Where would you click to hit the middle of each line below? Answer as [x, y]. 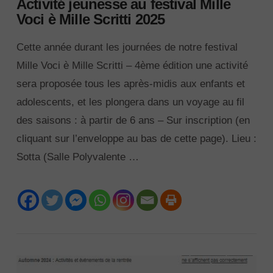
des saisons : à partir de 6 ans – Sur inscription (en [133, 120]
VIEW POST [136, 212]
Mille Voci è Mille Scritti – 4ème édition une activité [132, 65]
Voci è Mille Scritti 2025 [90, 20]
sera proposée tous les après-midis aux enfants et [130, 83]
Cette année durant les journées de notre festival [127, 47]
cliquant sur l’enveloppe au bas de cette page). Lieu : [136, 138]
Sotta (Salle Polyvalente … [77, 157]
